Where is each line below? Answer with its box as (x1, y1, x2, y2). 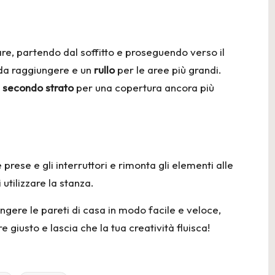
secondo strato (2, 80, 74, 94)
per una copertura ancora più (74, 80, 214, 94)
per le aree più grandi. (115, 63, 222, 76)
